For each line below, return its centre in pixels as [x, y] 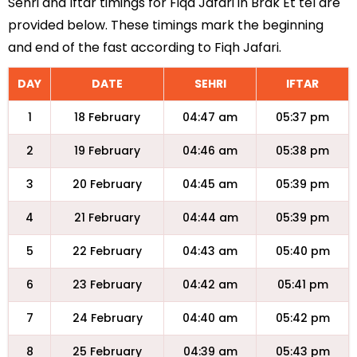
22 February [107, 251]
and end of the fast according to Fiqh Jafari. [145, 47]
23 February [107, 284]
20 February [107, 184]
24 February [107, 318]
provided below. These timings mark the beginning [166, 25]
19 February [107, 151]
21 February [107, 218]
